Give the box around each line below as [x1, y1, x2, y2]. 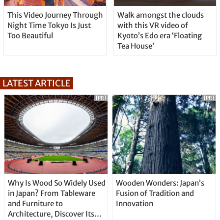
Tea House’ [117, 41, 154, 51]
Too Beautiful [7, 31, 53, 40]
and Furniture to [7, 199, 63, 209]
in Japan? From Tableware [7, 189, 95, 198]
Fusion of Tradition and [115, 189, 194, 198]
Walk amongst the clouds [117, 10, 204, 20]
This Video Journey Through [7, 10, 103, 20]
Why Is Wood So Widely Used [7, 178, 106, 188]
